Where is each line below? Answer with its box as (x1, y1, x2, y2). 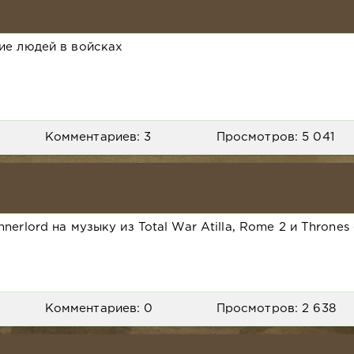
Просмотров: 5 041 (216, 132, 334, 143)
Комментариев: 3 (44, 132, 152, 143)
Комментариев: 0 (44, 303, 153, 314)
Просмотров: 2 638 (216, 303, 336, 314)
